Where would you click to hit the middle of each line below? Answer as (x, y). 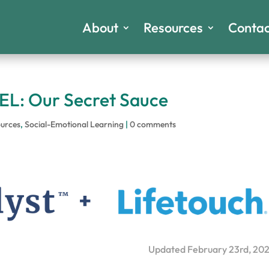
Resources (173, 27)
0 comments (153, 124)
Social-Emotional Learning (74, 124)
